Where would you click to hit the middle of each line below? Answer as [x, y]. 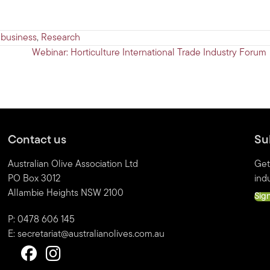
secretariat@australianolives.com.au [91, 235]
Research [61, 38]
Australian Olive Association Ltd [73, 165]
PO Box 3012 [34, 179]
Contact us [37, 141]
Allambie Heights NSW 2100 [66, 194]
